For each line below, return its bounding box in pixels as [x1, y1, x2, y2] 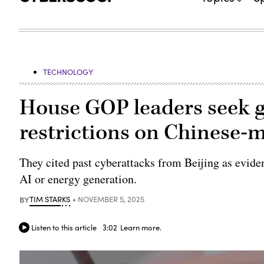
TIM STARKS [29, 193, 71, 204]
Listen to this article [31, 222, 97, 233]
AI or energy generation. [19, 170, 137, 187]
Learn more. [120, 222, 162, 233]
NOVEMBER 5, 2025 [78, 193, 145, 204]
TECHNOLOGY [43, 66, 94, 77]
